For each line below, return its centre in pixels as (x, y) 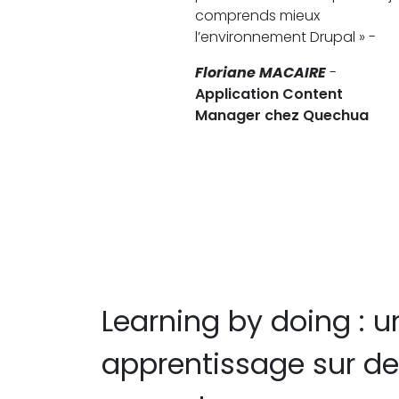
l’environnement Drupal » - (287, 37)
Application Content (269, 94)
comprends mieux (257, 15)
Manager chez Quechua (282, 115)
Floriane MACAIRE (261, 72)
